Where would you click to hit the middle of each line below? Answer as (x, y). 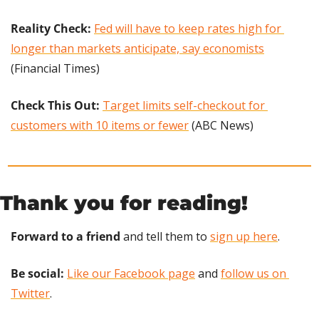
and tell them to (165, 236)
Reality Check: (52, 28)
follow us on (253, 273)
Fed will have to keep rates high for (188, 28)
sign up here (244, 236)
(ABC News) (221, 125)
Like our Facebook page (131, 273)
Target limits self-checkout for (184, 105)
